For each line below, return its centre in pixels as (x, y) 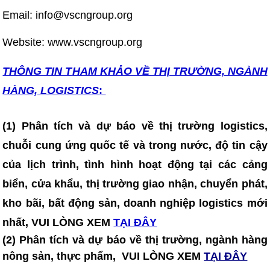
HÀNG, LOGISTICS (51, 90)
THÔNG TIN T (37, 71)
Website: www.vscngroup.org (73, 42)
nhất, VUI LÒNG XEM (57, 222)
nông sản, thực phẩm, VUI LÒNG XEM (103, 256)
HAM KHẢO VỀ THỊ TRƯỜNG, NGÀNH (170, 71)
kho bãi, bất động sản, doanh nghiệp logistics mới (135, 203)
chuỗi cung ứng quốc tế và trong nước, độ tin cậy (135, 145)
